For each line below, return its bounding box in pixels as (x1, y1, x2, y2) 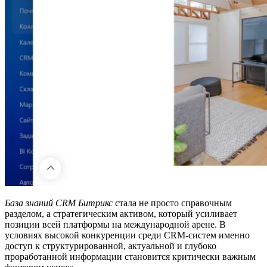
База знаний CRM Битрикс (5, 197, 113, 208)
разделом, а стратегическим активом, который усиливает (5, 208, 237, 219)
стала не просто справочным (113, 197, 232, 208)
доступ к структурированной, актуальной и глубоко (5, 240, 216, 251)
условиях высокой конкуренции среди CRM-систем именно (5, 229, 250, 240)
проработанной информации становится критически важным (5, 251, 256, 262)
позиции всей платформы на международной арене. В (5, 219, 226, 229)
